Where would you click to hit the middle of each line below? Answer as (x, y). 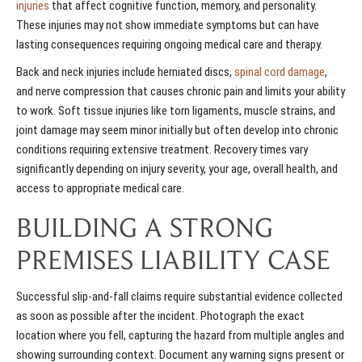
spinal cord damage (280, 72)
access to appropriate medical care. (100, 189)
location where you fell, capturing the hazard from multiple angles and (180, 336)
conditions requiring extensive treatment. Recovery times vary (162, 150)
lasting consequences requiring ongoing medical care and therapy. (169, 45)
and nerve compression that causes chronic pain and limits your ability (181, 92)
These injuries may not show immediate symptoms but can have (168, 25)
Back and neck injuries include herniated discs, (124, 72)
